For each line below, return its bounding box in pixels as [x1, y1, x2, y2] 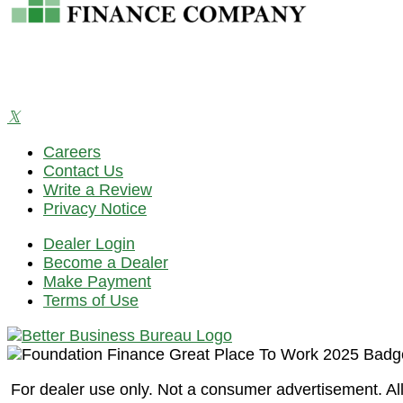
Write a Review [43, 181, 152, 200]
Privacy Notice [43, 200, 147, 219]
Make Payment [43, 273, 151, 291]
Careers [43, 143, 101, 162]
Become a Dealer [43, 254, 168, 273]
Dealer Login [43, 235, 135, 254]
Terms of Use [43, 291, 139, 310]
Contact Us [43, 162, 123, 181]
